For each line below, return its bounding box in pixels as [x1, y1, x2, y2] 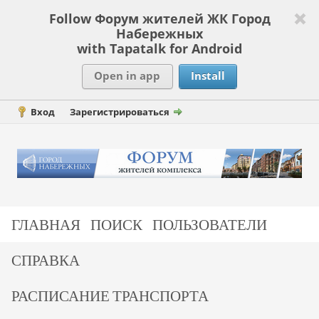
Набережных [116, 25, 203, 42]
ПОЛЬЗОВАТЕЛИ [152, 215, 268, 233]
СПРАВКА [11, 251, 80, 268]
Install [190, 68, 225, 83]
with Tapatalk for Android [77, 40, 242, 57]
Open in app [94, 68, 161, 83]
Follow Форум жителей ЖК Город [48, 10, 271, 27]
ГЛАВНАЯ [11, 215, 81, 233]
